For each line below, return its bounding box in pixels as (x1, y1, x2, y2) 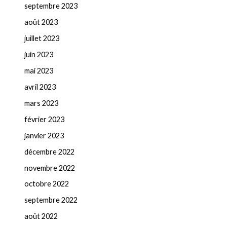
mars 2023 (24, 98, 58, 107)
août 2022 (24, 212, 58, 221)
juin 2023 (24, 50, 53, 59)
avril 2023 (24, 82, 56, 91)
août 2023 (24, 18, 58, 27)
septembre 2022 (24, 196, 78, 205)
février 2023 (24, 115, 64, 124)
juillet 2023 (24, 34, 59, 43)
